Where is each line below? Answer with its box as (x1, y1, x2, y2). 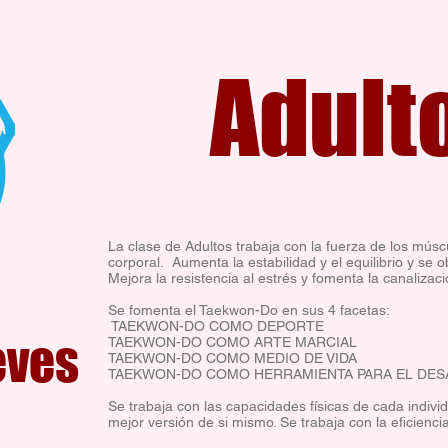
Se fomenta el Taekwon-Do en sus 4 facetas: (108, 302, 390, 318)
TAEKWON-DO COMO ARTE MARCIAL (108, 334, 357, 350)
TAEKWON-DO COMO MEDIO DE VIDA (108, 350, 357, 366)
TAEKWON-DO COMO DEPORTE (108, 318, 328, 334)
